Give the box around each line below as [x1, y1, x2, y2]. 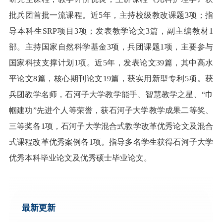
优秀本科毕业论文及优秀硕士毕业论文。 [8, 153, 152, 162]
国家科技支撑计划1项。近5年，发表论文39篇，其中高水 [8, 58, 214, 67]
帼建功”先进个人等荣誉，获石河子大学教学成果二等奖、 [8, 106, 214, 114]
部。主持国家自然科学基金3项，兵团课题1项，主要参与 [8, 42, 214, 51]
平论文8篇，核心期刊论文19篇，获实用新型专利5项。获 [8, 74, 214, 83]
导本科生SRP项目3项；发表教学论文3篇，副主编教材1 [8, 26, 214, 35]
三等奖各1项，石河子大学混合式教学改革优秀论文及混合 [8, 121, 214, 130]
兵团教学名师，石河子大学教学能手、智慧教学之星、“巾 [8, 90, 214, 99]
